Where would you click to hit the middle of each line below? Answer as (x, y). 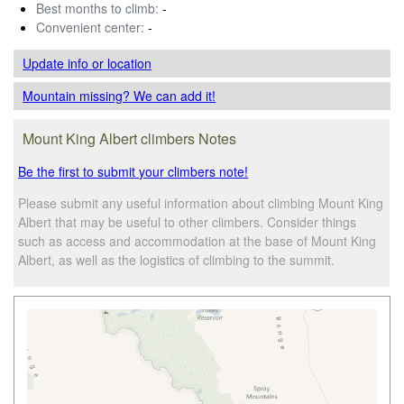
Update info (58, 63)
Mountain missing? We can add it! (119, 95)
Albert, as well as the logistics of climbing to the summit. (177, 259)
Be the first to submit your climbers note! (133, 171)
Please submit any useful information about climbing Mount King (201, 202)
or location (122, 63)
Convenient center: (90, 27)
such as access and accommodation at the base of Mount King (197, 240)
